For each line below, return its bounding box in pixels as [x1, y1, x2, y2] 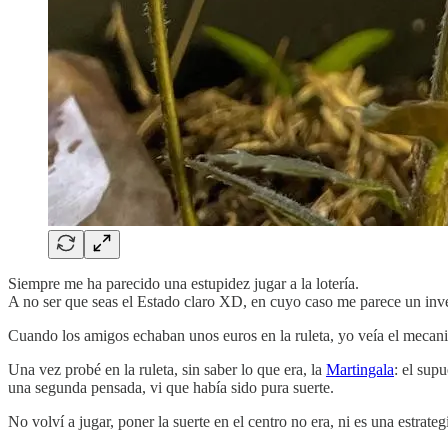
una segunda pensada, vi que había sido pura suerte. [8, 378, 334, 396]
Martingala [326, 360, 394, 378]
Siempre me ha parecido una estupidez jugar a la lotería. [8, 274, 359, 292]
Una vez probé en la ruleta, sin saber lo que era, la [8, 360, 326, 378]
